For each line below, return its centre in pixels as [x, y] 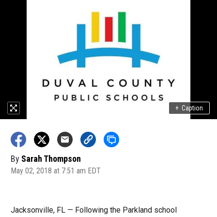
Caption [192, 108]
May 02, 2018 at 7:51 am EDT [56, 171]
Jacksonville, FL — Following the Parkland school [94, 210]
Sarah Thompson [51, 159]
